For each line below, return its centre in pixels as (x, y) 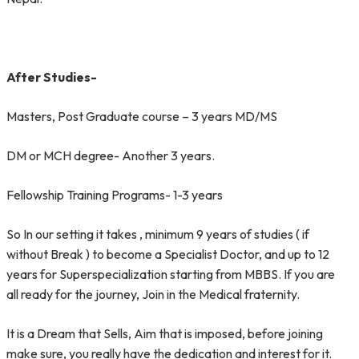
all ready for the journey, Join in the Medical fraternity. (153, 294)
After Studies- (52, 77)
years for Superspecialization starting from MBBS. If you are (171, 274)
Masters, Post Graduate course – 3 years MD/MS (142, 116)
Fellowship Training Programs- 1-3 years (115, 195)
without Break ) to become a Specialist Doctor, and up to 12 (168, 254)
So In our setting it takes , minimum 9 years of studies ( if (158, 234)
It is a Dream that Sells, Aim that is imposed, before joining (165, 333)
